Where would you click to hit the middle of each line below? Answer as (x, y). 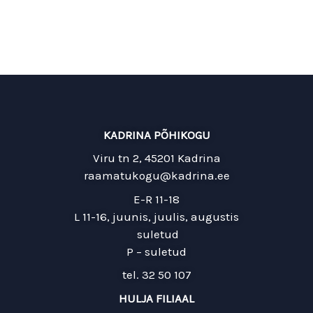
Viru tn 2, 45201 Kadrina (156, 158)
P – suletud (156, 251)
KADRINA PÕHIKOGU (156, 134)
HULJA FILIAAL (156, 298)
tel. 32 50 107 (156, 275)
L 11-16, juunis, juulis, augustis (156, 216)
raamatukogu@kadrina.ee (156, 176)
